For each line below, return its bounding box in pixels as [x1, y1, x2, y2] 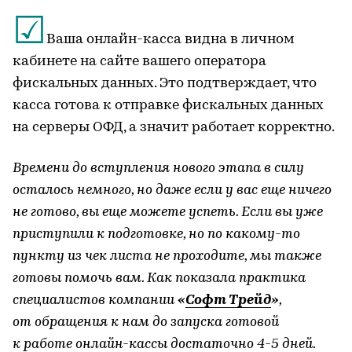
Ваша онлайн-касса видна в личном [46, 31, 295, 47]
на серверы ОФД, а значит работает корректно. [13, 119, 335, 135]
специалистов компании [13, 292, 178, 308]
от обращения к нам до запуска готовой [13, 314, 279, 330]
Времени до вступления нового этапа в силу [13, 160, 304, 176]
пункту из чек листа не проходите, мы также [13, 248, 321, 264]
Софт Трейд [185, 292, 271, 308]
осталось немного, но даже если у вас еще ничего [13, 182, 332, 198]
